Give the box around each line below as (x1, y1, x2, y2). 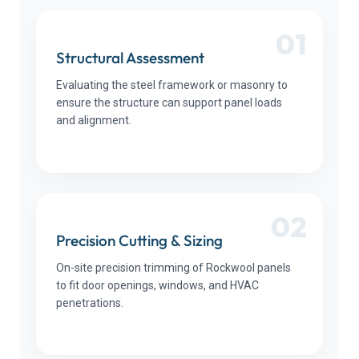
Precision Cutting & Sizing (56, 230, 223, 250)
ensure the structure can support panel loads (56, 96, 282, 110)
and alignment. (56, 114, 131, 127)
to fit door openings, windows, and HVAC (56, 278, 259, 292)
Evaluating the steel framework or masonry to (56, 79, 288, 92)
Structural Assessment (56, 48, 204, 68)
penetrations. (56, 296, 123, 309)
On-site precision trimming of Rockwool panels (56, 260, 291, 274)
